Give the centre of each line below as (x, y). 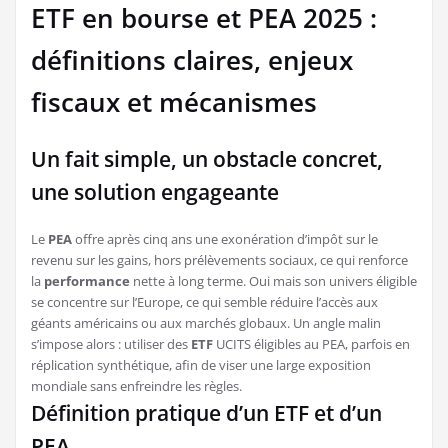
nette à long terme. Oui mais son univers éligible (273, 280)
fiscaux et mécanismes (174, 101)
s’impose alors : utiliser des (111, 343)
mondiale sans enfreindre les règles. (136, 385)
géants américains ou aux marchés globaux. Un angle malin (206, 322)
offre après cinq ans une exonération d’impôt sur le (225, 238)
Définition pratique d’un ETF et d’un (206, 412)
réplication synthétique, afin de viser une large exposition (201, 364)
